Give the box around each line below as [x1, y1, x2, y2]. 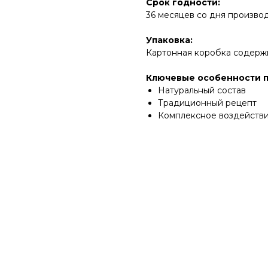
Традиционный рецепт [158, 98, 257, 108]
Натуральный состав [158, 85, 246, 96]
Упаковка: [146, 35, 193, 45]
